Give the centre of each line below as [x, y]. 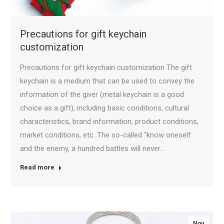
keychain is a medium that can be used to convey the [107, 81]
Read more [37, 167]
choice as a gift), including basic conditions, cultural [104, 108]
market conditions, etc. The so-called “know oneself [105, 135]
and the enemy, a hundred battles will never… [92, 149]
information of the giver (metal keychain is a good [102, 95]
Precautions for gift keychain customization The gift [106, 68]
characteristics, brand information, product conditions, [109, 122]
